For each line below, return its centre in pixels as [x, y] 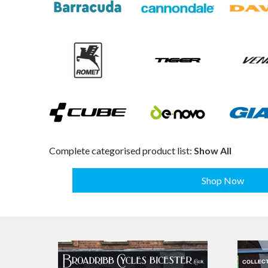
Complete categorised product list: [121, 150]
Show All [213, 150]
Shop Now [223, 180]
